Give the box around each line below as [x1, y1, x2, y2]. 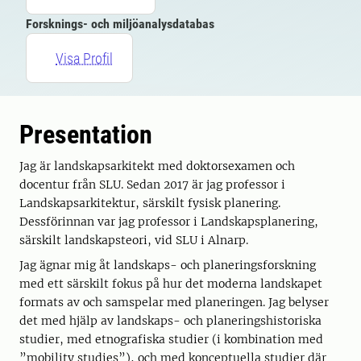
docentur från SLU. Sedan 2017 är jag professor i [19, 177, 285, 192]
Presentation [19, 119, 152, 150]
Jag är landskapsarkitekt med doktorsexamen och [19, 159, 295, 173]
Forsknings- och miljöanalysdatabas [26, 16, 214, 31]
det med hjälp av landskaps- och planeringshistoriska [19, 313, 322, 328]
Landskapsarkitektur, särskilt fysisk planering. [19, 196, 280, 210]
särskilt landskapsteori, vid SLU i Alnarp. [19, 233, 248, 247]
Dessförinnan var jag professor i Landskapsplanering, [19, 214, 318, 229]
